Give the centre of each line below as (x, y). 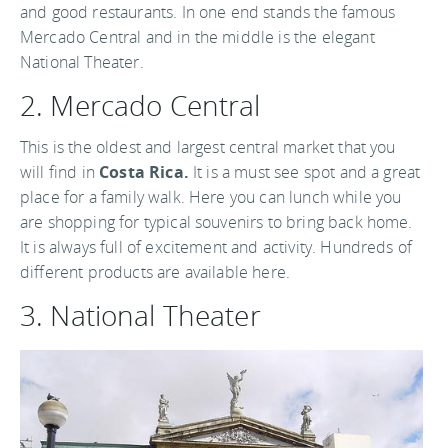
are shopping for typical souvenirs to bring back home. (216, 222)
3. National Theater (140, 315)
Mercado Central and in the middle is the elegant (197, 37)
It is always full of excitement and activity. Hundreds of (216, 247)
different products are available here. (155, 272)
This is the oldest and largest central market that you (208, 147)
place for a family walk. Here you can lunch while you (211, 197)
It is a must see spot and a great (304, 172)
